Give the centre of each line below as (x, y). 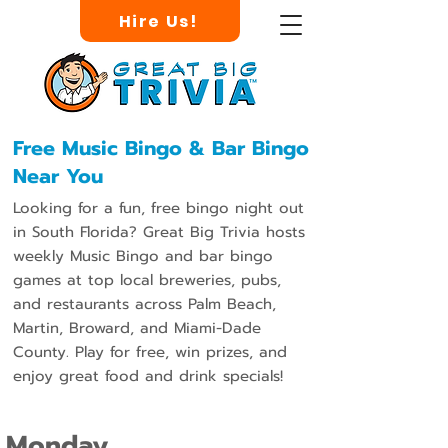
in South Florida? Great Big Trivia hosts (159, 232)
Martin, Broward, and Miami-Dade (137, 328)
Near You (58, 176)
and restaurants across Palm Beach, (144, 304)
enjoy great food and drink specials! (148, 376)
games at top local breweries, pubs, (147, 280)
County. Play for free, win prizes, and (150, 352)
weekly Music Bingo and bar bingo (143, 256)
